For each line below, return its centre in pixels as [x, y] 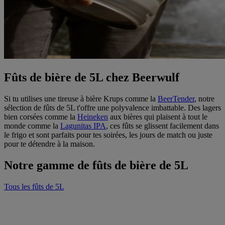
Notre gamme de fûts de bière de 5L [96, 165]
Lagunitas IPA [83, 126]
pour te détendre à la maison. [49, 144]
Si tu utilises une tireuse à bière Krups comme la [81, 98]
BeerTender [176, 98]
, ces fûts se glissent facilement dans [162, 126]
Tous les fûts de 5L [34, 186]
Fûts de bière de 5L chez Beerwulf [92, 77]
